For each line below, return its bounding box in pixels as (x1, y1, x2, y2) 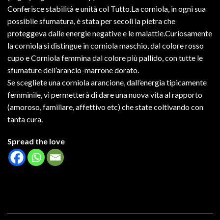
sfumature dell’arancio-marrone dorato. (7, 65, 139, 75)
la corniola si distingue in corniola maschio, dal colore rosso (7, 40, 204, 50)
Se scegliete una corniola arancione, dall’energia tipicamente (7, 77, 207, 87)
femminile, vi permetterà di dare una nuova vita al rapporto (7, 89, 202, 99)
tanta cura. (7, 114, 43, 124)
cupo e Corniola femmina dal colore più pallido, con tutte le (7, 53, 203, 62)
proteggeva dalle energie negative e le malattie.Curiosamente (7, 28, 212, 38)
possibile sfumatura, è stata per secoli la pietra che (7, 16, 175, 26)
